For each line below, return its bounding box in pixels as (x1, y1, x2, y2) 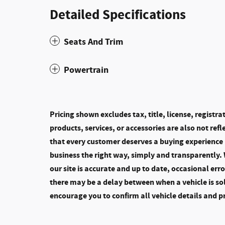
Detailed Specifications (50, 6, 186, 24)
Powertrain (64, 63, 108, 76)
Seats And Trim (64, 35, 123, 48)
